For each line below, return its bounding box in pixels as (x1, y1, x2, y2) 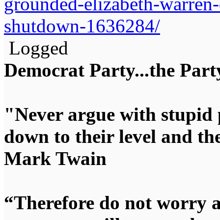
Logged (4, 37, 68, 59)
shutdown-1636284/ (4, 15, 160, 37)
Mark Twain (4, 148, 107, 169)
